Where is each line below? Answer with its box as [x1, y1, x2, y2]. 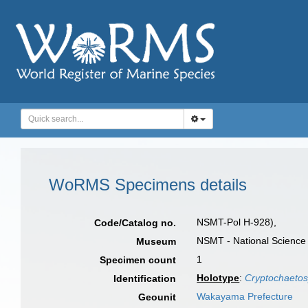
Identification [113, 273, 177, 284]
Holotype [197, 272, 240, 283]
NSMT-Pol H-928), [197, 217, 277, 228]
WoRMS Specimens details [49, 175, 247, 194]
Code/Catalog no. [94, 217, 177, 228]
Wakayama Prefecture [197, 291, 294, 302]
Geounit [138, 291, 177, 302]
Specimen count [100, 254, 177, 265]
